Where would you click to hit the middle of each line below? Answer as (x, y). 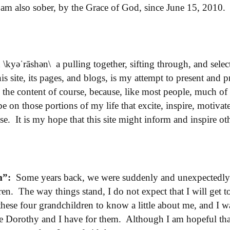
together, (110, 64)
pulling (77, 64)
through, (174, 64)
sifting (142, 64)
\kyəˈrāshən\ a (32, 64)
